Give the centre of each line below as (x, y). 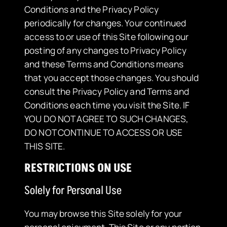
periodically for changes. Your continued (105, 23)
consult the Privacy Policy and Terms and (107, 91)
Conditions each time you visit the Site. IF (107, 105)
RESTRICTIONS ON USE (78, 168)
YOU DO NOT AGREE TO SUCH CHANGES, (107, 118)
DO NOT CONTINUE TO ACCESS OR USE (103, 132)
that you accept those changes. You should (112, 77)
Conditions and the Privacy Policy (92, 9)
